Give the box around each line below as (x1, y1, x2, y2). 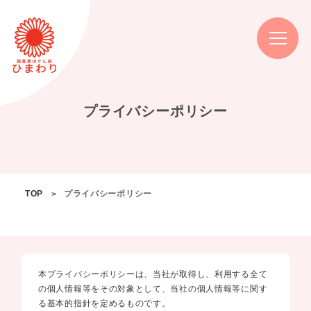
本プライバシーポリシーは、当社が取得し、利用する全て (38, 269, 268, 279)
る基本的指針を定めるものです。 (38, 299, 171, 308)
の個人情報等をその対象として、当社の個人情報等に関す (38, 284, 268, 294)
